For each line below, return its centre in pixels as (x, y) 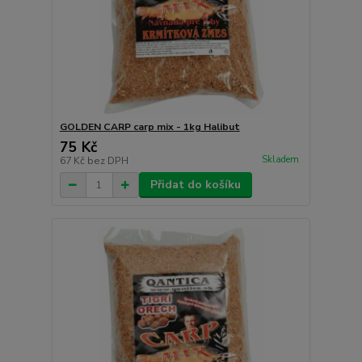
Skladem (280, 159)
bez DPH (107, 161)
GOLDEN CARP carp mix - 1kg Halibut (149, 127)
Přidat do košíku (195, 185)
